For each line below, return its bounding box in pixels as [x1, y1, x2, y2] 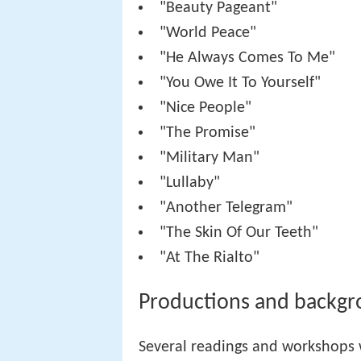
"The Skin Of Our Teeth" [160, 224, 319, 241]
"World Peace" [160, 24, 257, 41]
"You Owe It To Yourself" [160, 74, 322, 91]
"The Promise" [160, 124, 256, 141]
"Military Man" [160, 149, 260, 166]
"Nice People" [160, 99, 252, 116]
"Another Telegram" [160, 199, 293, 216]
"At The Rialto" [160, 249, 260, 266]
